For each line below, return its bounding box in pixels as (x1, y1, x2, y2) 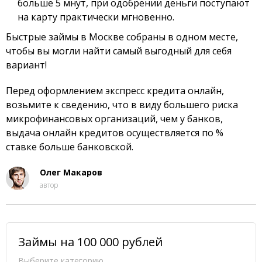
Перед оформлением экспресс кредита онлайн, (6, 84, 224, 97)
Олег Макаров (40, 167, 102, 178)
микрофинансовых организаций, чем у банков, (6, 112, 223, 125)
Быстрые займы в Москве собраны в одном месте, (6, 30, 238, 43)
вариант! (6, 58, 47, 71)
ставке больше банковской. (6, 140, 133, 153)
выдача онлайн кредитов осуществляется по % (6, 126, 223, 139)
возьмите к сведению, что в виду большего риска (6, 98, 238, 111)
